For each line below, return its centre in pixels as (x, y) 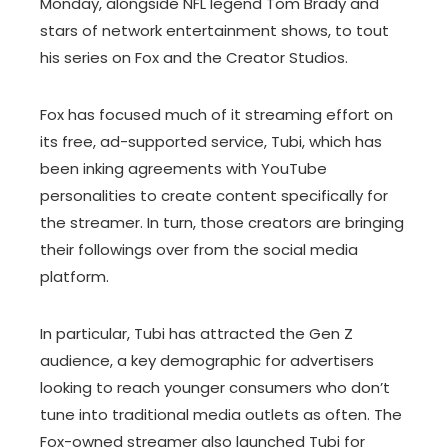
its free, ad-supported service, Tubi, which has (211, 141)
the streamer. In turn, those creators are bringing (222, 222)
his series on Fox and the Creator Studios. (194, 57)
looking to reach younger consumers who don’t (215, 387)
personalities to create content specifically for (214, 195)
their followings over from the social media (199, 249)
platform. (74, 276)
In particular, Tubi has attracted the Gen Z (196, 333)
